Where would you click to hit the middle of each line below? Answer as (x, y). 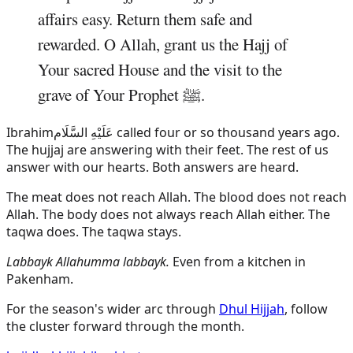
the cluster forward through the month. (125, 327)
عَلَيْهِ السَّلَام (84, 133)
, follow (306, 309)
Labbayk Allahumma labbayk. (88, 262)
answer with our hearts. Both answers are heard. (152, 167)
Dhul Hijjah (252, 309)
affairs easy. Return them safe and (145, 19)
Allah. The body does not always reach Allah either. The (168, 215)
